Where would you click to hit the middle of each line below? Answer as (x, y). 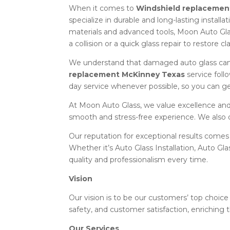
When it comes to (103, 8)
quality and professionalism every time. (139, 159)
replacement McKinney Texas (127, 74)
